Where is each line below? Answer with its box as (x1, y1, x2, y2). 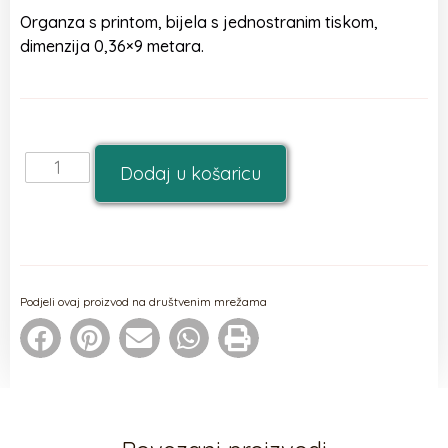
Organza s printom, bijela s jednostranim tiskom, (20, 11, 378, 32)
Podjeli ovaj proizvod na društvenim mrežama (20, 293, 267, 309)
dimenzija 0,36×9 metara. (20, 35, 204, 56)
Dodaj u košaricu (120, 161, 262, 185)
